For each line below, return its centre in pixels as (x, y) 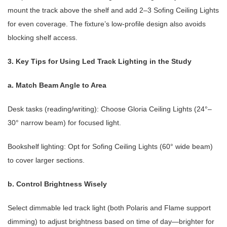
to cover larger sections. (46, 160)
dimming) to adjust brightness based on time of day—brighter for (111, 222)
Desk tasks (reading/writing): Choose (68, 109)
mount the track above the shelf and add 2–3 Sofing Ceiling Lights (113, 10)
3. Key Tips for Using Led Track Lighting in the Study (100, 62)
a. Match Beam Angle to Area (57, 85)
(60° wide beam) (185, 147)
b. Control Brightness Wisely (57, 184)
